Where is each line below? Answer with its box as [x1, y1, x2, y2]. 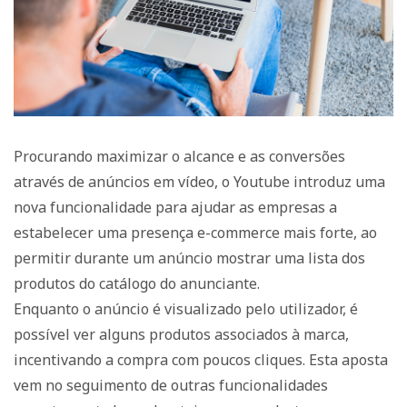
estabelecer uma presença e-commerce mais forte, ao [14, 223, 377, 243]
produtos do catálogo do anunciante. [14, 273, 260, 294]
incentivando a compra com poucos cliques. [14, 350, 309, 371]
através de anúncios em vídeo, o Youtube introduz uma [14, 172, 385, 193]
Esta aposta [309, 350, 388, 371]
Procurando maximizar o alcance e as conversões [14, 146, 345, 167]
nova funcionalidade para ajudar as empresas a [14, 197, 337, 218]
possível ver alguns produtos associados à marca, [14, 324, 349, 345]
